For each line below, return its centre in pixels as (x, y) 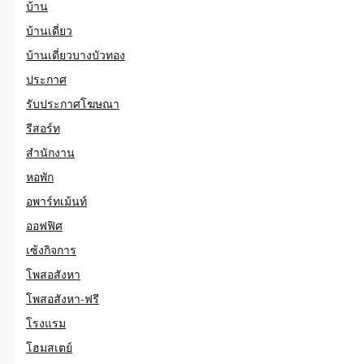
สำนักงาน (50, 152)
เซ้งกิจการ (51, 249)
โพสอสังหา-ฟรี (63, 298)
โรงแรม (46, 323)
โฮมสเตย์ (49, 347)
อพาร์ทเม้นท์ (56, 201)
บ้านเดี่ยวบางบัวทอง (76, 54)
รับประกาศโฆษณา (73, 103)
